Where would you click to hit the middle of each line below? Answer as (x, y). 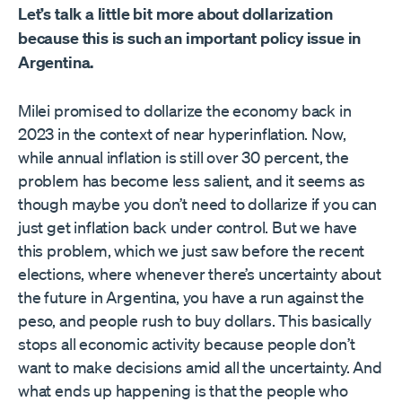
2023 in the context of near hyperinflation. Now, (182, 134)
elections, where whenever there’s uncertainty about (200, 274)
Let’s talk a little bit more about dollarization (175, 14)
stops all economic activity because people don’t (187, 344)
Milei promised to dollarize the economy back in (185, 111)
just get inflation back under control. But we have (188, 227)
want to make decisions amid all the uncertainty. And (200, 367)
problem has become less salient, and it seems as (192, 181)
